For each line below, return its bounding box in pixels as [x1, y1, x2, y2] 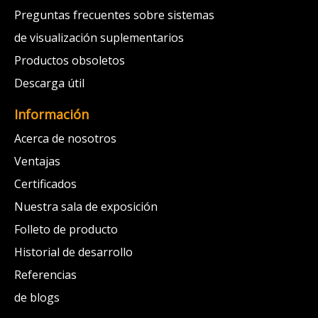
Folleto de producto [14, 221, 118, 238]
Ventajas [14, 153, 60, 170]
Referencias [14, 267, 77, 283]
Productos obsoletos [14, 53, 125, 69]
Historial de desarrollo [14, 244, 133, 261]
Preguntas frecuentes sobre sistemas [14, 7, 214, 23]
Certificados [14, 176, 77, 192]
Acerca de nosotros [14, 131, 116, 147]
